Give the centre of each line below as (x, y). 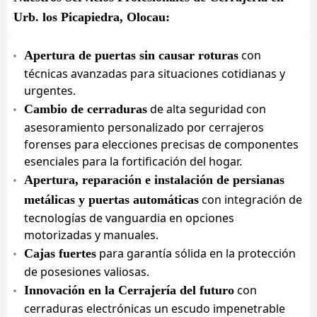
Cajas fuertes (60, 253)
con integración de (250, 200)
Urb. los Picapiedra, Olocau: (92, 17)
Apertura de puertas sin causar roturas (131, 55)
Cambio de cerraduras (86, 109)
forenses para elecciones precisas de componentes (161, 144)
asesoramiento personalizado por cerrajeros (144, 127)
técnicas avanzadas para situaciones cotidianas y (155, 74)
